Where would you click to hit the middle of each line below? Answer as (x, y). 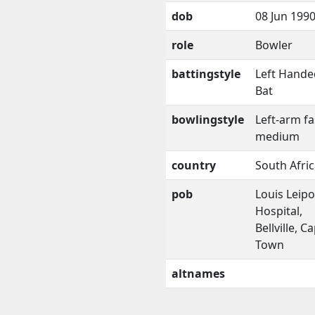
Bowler (274, 45)
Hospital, (279, 211)
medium (277, 136)
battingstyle (206, 73)
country (194, 165)
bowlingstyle (208, 119)
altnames (198, 273)
